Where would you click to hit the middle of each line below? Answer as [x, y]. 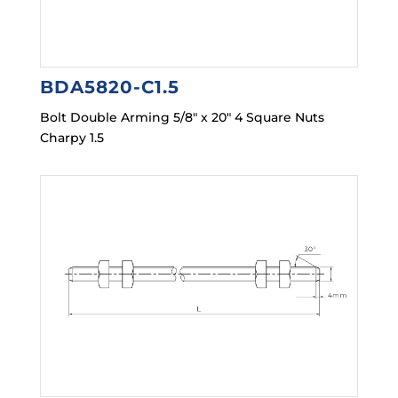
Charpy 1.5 [72, 138]
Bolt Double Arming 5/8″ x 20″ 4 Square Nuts [182, 118]
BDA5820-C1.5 [109, 88]
